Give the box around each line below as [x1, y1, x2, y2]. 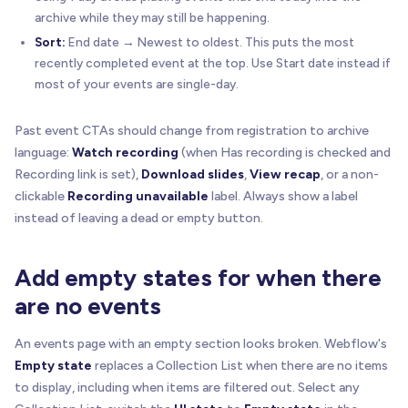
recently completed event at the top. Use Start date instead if [35, 56, 391, 71]
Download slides [141, 167, 244, 183]
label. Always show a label [209, 189, 358, 205]
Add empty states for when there [15, 263, 382, 293]
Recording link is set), [15, 167, 141, 183]
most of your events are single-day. [35, 76, 239, 92]
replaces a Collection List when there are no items [92, 358, 388, 374]
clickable [15, 189, 67, 205]
